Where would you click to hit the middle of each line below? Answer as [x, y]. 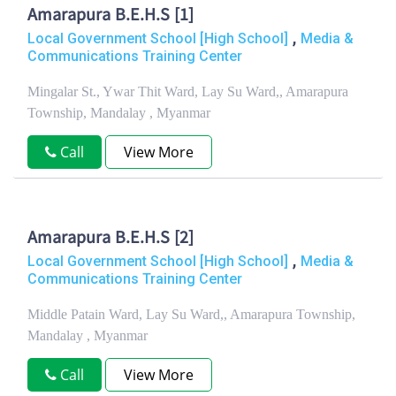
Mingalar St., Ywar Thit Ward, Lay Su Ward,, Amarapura [188, 91]
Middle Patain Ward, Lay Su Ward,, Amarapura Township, [191, 314]
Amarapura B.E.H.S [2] [110, 239]
